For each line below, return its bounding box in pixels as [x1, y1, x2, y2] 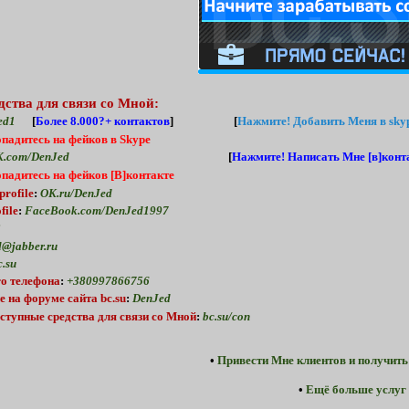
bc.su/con [203, 309, 250, 323]
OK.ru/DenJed [40, 186, 112, 200]
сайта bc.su [68, 291, 126, 305]
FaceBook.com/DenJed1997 [25, 204, 169, 217]
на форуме [8, 291, 65, 305]
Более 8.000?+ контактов [36, 114, 170, 128]
